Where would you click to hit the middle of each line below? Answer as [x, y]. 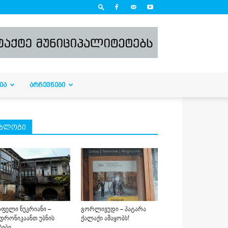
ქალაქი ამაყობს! [105, 219]
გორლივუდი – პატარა [113, 209]
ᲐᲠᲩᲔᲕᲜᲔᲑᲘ [47, 85]
